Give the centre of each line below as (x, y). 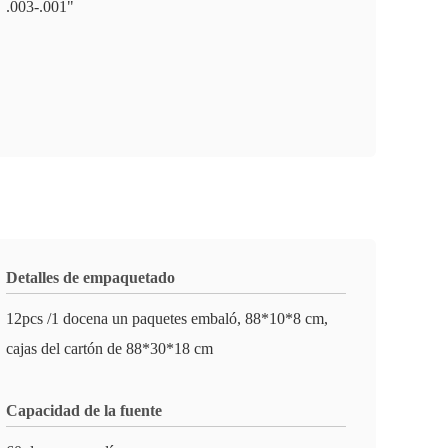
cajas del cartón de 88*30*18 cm (109, 348)
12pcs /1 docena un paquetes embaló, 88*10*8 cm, (167, 318)
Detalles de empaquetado (90, 277)
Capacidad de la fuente (84, 410)
